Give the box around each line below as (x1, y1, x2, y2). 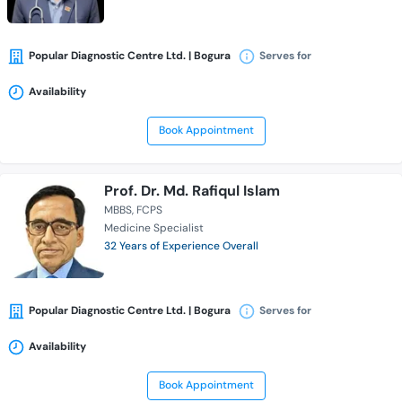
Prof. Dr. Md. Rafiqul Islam (104, 181, 280, 201)
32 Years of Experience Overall (104, 239, 258, 254)
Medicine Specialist (104, 221, 204, 236)
